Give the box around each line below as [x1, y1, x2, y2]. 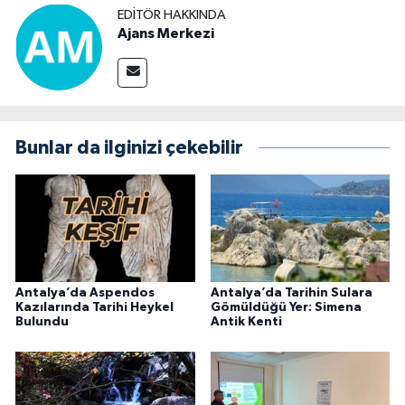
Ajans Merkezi [118, 26, 214, 42]
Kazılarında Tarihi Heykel [15, 300, 174, 314]
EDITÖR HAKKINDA [118, 8, 226, 23]
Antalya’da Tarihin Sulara [210, 286, 372, 299]
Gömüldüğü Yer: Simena [210, 300, 362, 314]
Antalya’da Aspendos [15, 286, 155, 299]
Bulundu [15, 315, 69, 328]
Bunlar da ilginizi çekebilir [15, 137, 243, 157]
